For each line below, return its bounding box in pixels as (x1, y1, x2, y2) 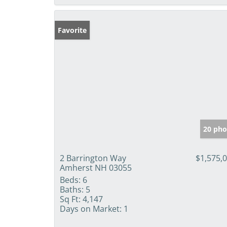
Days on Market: (60, 203, 122, 214)
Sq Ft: (60, 193, 81, 205)
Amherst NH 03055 (60, 162, 132, 173)
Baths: (60, 183, 84, 195)
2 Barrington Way (60, 152, 126, 164)
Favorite (58, 25, 87, 35)
